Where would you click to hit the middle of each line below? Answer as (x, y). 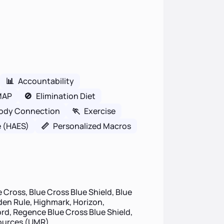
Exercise (99, 111)
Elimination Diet (65, 96)
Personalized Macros (92, 126)
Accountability (46, 81)
